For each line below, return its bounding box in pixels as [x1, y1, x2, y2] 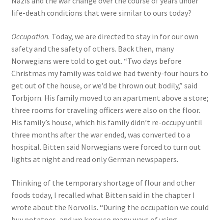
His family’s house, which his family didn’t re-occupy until [11, 117, 202, 127]
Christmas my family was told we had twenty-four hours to [11, 68, 208, 78]
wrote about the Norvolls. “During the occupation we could [11, 202, 209, 212]
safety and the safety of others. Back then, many [11, 43, 174, 54]
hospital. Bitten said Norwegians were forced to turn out [11, 141, 201, 152]
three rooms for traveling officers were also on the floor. [11, 105, 200, 115]
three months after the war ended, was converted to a [11, 129, 191, 139]
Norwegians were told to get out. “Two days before [11, 55, 182, 66]
